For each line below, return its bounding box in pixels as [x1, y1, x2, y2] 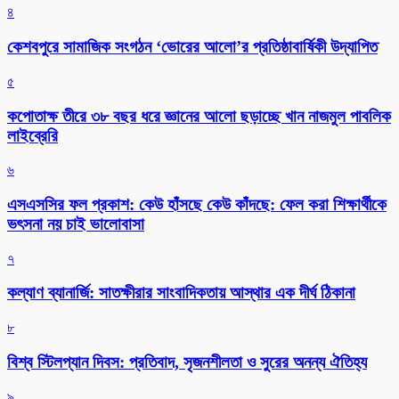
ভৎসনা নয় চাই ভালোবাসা [7, 214, 144, 233]
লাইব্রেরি [7, 126, 58, 145]
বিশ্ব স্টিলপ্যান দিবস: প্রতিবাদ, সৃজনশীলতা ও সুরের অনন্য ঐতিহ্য [7, 352, 367, 371]
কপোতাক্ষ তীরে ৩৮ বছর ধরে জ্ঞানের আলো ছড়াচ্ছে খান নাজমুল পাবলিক [7, 106, 391, 126]
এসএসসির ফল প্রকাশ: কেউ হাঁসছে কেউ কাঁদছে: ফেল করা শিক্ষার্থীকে [7, 194, 387, 214]
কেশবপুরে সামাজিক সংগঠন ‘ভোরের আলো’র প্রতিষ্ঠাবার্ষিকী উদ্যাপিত [7, 37, 378, 57]
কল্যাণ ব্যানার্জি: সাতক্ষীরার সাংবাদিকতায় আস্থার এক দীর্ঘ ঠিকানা [7, 283, 355, 303]
